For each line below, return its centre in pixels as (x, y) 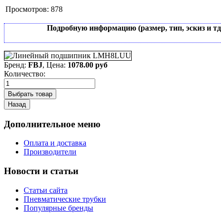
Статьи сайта (46, 190)
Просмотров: (27, 9)
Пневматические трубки (65, 199)
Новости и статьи (41, 171)
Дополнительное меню (52, 124)
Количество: (25, 74)
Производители (50, 152)
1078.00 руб (88, 65)
